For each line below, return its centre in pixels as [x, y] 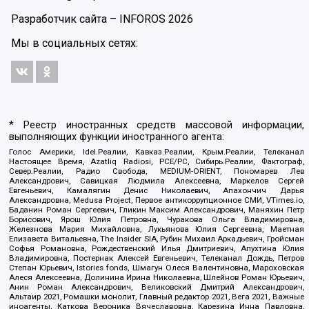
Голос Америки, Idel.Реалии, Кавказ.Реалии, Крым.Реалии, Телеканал [157, 151]
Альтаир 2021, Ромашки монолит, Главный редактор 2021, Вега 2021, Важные [157, 296]
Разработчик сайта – [65, 19]
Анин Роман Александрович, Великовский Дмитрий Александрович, [157, 287]
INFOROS [142, 19]
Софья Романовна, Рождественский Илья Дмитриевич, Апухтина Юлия [157, 248]
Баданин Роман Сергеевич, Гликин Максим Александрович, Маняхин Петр [157, 209]
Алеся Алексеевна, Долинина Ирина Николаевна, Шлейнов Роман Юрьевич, [157, 277]
